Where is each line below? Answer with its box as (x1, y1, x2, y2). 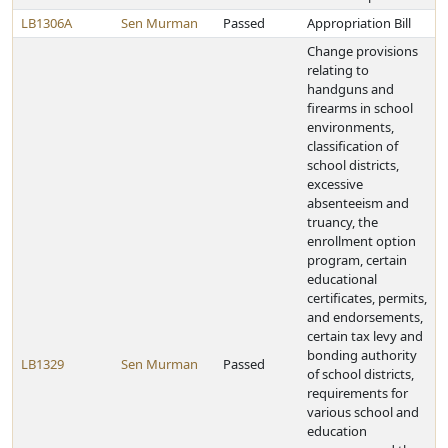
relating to (307, 61, 369, 79)
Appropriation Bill (307, 14, 411, 32)
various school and (307, 403, 419, 421)
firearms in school (307, 99, 413, 117)
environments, (307, 118, 394, 136)
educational (307, 270, 377, 288)
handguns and (307, 80, 394, 98)
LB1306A (21, 14, 72, 32)
